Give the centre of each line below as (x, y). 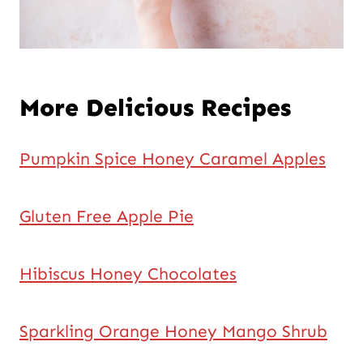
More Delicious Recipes (155, 108)
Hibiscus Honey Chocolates (128, 274)
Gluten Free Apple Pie (107, 217)
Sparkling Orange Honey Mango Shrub (173, 332)
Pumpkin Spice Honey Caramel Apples (173, 159)
